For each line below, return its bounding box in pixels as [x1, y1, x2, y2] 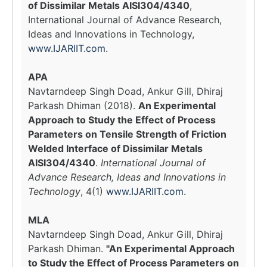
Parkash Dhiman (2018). [28, 100, 138, 111]
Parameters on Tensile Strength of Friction [28, 128, 226, 140]
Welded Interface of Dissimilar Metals [28, 142, 203, 154]
